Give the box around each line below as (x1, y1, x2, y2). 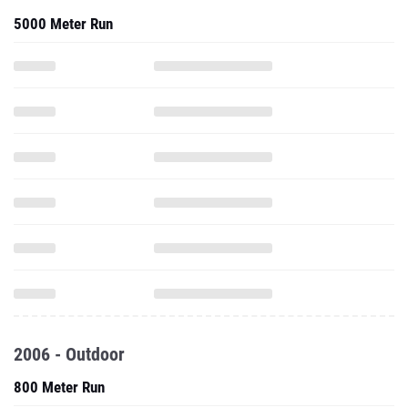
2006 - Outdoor (14, 343, 125, 365)
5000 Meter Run (14, 15, 113, 33)
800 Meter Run (14, 378, 105, 396)
